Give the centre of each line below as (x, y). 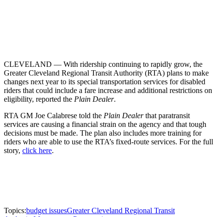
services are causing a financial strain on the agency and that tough (105, 124)
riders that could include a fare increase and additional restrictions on (108, 91)
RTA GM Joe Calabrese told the (53, 116)
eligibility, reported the (39, 99)
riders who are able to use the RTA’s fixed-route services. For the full (108, 142)
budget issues (46, 211)
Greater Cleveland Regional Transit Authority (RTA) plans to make (106, 73)
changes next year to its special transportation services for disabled (105, 82)
